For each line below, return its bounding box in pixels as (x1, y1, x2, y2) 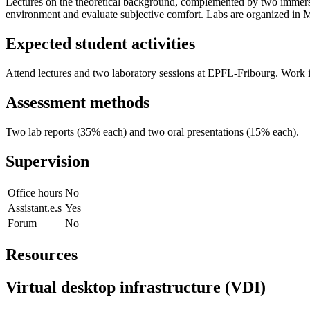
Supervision (6, 152, 89, 170)
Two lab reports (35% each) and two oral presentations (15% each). (6, 125, 299, 138)
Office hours (8, 186, 62, 199)
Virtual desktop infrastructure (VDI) (6, 277, 266, 296)
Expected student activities (6, 35, 195, 53)
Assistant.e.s (8, 201, 62, 214)
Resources (6, 245, 77, 264)
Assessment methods (6, 93, 149, 111)
